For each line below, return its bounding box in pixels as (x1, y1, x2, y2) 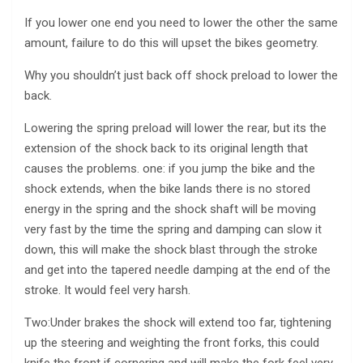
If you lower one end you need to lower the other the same (24, 15, 338, 30)
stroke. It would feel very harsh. (24, 282, 190, 297)
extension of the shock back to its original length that (24, 140, 308, 156)
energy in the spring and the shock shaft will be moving (24, 201, 316, 216)
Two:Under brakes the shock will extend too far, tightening (24, 314, 331, 330)
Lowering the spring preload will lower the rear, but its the (24, 120, 327, 135)
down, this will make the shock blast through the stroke (24, 241, 318, 257)
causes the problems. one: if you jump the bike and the (24, 160, 315, 176)
